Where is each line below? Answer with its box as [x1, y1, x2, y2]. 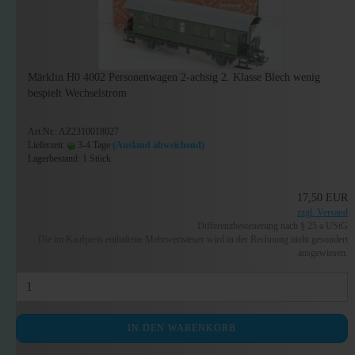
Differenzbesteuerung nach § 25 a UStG [197, 220, 349, 231]
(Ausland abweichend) [113, 139, 204, 151]
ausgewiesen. [298, 247, 349, 258]
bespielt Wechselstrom [28, 87, 127, 99]
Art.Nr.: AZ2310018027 [28, 126, 119, 137]
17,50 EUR [297, 192, 349, 204]
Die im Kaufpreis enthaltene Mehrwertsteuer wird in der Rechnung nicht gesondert [38, 234, 349, 245]
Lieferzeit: [28, 139, 67, 151]
